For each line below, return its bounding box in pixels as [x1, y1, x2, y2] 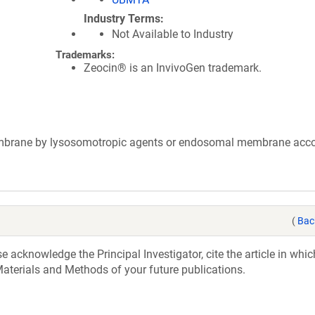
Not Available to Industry [112, 27, 233, 41]
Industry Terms [84, 12, 160, 25]
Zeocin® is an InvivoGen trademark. [84, 61, 262, 75]
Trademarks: [56, 49, 115, 61]
